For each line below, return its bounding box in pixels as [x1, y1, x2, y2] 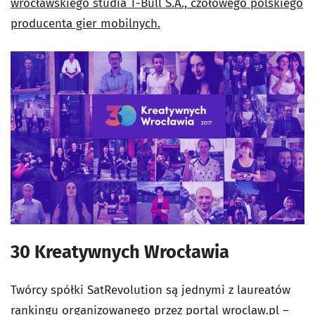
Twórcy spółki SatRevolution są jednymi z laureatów [11, 282, 290, 297]
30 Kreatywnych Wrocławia [11, 240, 229, 263]
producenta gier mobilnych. [11, 15, 160, 31]
